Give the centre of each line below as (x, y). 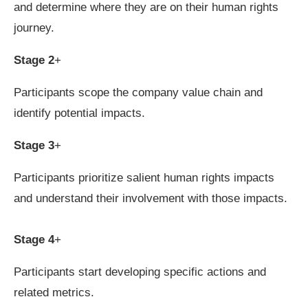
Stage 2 (34, 60)
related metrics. (54, 293)
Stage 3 (34, 145)
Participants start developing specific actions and (140, 272)
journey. (34, 28)
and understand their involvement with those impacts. (151, 198)
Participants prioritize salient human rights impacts (144, 178)
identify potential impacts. (79, 113)
